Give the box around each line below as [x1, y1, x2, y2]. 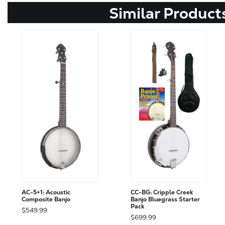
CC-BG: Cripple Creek [130, 188, 193, 197]
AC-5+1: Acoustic [21, 188, 70, 197]
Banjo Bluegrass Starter [130, 195, 200, 204]
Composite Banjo [21, 195, 70, 204]
